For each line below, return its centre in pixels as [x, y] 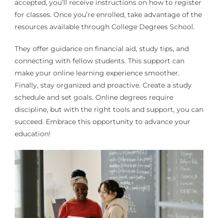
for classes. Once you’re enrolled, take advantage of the [108, 14]
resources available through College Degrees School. [104, 27]
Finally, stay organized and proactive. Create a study [103, 85]
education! [32, 134]
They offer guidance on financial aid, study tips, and [101, 48]
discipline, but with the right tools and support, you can [109, 109]
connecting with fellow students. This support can [99, 61]
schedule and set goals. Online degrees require [94, 97]
